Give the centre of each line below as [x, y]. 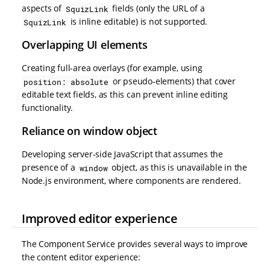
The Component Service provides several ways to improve [135, 244]
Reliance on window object [89, 131]
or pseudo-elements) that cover [173, 81]
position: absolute [66, 82]
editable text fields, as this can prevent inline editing [125, 95]
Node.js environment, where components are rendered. [131, 181]
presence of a [50, 168]
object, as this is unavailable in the [178, 168]
